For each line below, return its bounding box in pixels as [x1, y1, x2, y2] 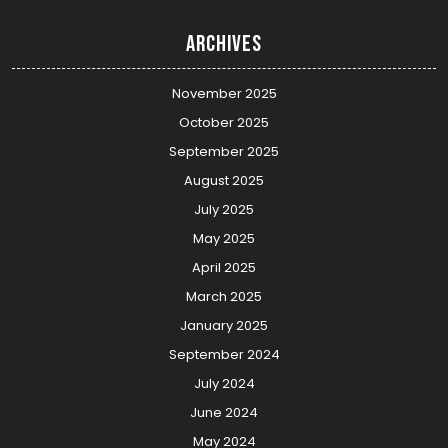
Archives [186, 30, 262, 59]
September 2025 [169, 142, 279, 162]
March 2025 [186, 287, 262, 307]
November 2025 [171, 84, 277, 104]
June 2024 [190, 403, 258, 423]
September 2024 [168, 345, 280, 365]
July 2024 [193, 374, 255, 394]
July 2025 [194, 200, 254, 220]
